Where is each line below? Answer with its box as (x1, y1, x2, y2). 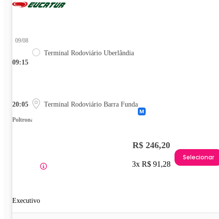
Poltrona (12, 116, 34, 123)
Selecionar (183, 153, 214, 162)
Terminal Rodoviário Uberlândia (44, 49, 134, 57)
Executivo (12, 197, 40, 204)
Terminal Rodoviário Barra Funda (44, 100, 138, 108)
